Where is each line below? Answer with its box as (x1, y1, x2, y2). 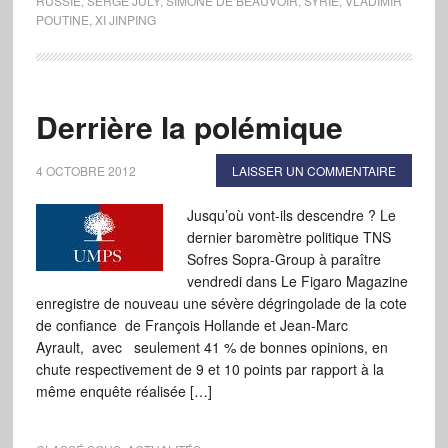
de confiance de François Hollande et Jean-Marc (35, 315, 348, 335)
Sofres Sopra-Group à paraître (186, 249, 381, 269)
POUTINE (35, 11, 89, 28)
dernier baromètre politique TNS (186, 227, 391, 247)
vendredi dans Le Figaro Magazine (186, 271, 408, 291)
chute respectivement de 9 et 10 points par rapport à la (35, 359, 384, 379)
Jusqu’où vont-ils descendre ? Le (186, 205, 396, 225)
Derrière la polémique (35, 105, 343, 148)
